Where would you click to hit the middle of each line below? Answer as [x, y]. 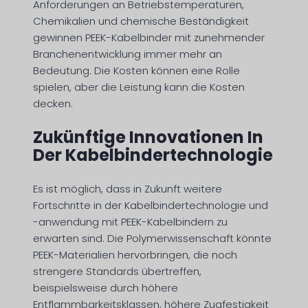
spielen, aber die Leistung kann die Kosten [139, 87]
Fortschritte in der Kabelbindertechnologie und [151, 206]
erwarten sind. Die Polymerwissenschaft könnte [152, 239]
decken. [53, 104]
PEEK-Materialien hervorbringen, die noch [135, 255]
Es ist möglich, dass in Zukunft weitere [128, 189]
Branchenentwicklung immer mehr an [128, 54]
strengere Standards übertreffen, [117, 272]
